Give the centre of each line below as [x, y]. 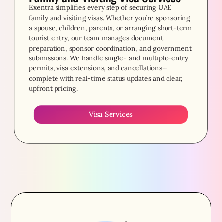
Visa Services [111, 114]
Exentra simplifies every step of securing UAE [101, 7]
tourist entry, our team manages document [96, 37]
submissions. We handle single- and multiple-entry [109, 58]
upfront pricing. [54, 88]
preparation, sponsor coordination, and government [111, 48]
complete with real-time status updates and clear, [106, 78]
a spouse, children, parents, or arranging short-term [111, 28]
